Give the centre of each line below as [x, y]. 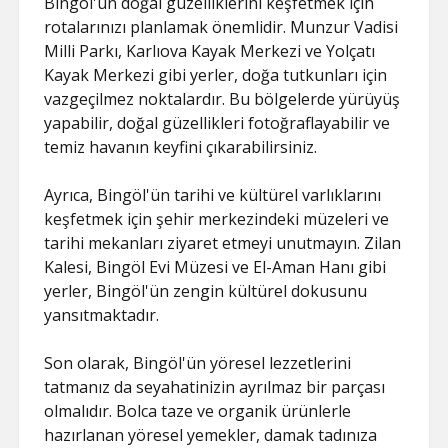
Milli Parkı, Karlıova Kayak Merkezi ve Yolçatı [210, 51]
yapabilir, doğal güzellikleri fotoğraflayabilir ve [217, 123]
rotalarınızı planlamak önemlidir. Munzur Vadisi [221, 27]
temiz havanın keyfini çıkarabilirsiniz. [181, 147]
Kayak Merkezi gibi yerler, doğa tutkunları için [216, 75]
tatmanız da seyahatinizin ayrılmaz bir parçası [215, 387]
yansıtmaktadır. [102, 315]
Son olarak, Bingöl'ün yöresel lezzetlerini [198, 363]
